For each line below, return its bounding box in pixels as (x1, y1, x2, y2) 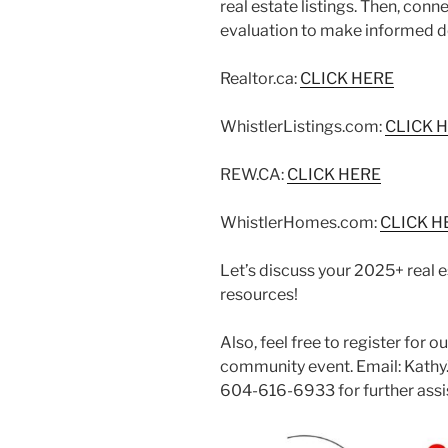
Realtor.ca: (220, 68, 300, 88)
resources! (220, 284, 298, 304)
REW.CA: (220, 164, 287, 184)
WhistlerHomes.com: (220, 212, 380, 232)
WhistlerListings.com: (220, 116, 385, 136)
